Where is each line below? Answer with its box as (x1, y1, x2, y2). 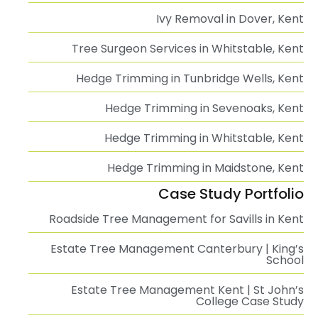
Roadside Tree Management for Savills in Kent (49, 211, 304, 227)
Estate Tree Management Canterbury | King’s (50, 241, 304, 257)
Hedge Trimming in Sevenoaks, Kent (105, 100, 304, 116)
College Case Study (196, 293, 304, 309)
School (266, 252, 304, 268)
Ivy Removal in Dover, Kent (156, 11, 304, 27)
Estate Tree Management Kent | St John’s (71, 282, 304, 298)
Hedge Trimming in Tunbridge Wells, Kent (76, 70, 304, 87)
